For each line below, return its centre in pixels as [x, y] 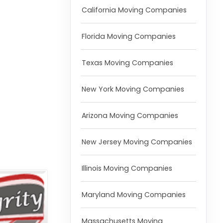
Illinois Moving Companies [127, 168]
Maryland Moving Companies [133, 195]
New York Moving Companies [133, 89]
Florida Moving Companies [128, 37]
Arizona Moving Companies [130, 116]
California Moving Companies [134, 10]
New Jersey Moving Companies [137, 142]
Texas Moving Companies [127, 63]
